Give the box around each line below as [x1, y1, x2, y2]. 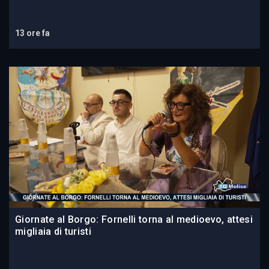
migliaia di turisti [15, 226, 92, 238]
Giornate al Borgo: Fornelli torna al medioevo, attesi [15, 214, 253, 226]
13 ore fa [15, 28, 50, 38]
